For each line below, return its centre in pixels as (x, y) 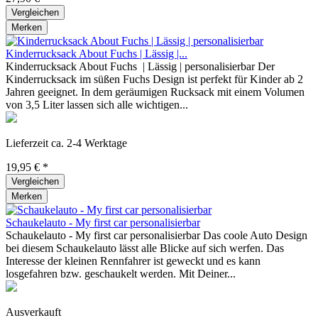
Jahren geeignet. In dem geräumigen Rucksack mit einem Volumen (155, 92)
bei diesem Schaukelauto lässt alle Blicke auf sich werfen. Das (145, 248)
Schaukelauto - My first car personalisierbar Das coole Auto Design (157, 235)
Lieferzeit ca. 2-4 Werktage (66, 143)
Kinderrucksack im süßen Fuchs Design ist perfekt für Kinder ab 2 (154, 79)
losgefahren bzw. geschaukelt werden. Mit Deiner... (121, 273)
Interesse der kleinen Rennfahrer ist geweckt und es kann (133, 261)
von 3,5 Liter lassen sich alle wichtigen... (97, 104)
